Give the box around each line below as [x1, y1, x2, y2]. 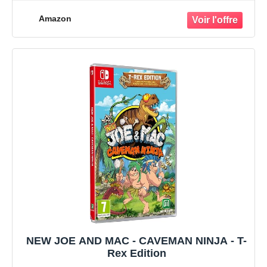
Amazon [39, 14, 72, 24]
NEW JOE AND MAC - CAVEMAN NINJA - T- [26, 235, 247, 247]
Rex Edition [107, 247, 166, 260]
